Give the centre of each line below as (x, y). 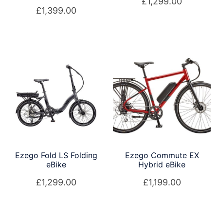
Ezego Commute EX (162, 155)
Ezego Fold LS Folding (56, 155)
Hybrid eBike (162, 164)
